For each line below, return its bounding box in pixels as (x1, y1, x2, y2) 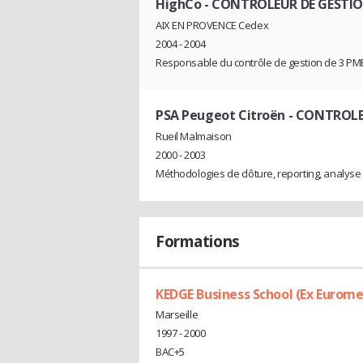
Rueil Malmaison (156, 128, 232, 143)
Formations (156, 230, 240, 252)
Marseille (156, 307, 199, 322)
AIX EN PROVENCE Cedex (156, 17, 269, 32)
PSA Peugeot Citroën (156, 105, 286, 124)
